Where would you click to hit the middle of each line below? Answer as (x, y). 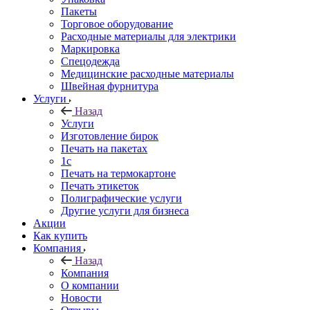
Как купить (60, 235)
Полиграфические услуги (121, 198)
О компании (90, 285)
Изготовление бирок (110, 136)
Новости (81, 298)
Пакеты (79, 11)
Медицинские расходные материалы (147, 73)
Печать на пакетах (104, 148)
